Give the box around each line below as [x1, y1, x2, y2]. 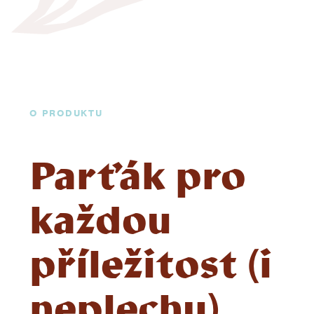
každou [29, 205, 172, 243]
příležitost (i [29, 250, 272, 287]
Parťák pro [29, 161, 246, 198]
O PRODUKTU [29, 107, 103, 119]
